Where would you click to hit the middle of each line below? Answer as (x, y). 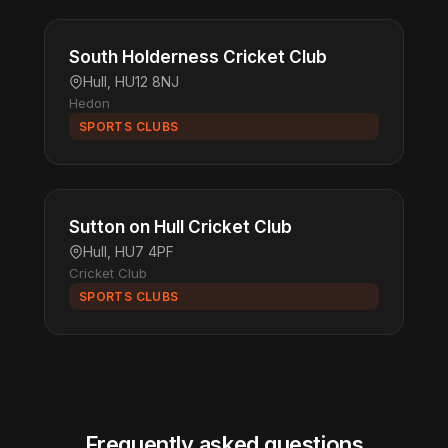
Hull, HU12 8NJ (131, 81)
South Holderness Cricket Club (198, 57)
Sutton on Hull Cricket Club (180, 227)
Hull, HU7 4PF (128, 251)
